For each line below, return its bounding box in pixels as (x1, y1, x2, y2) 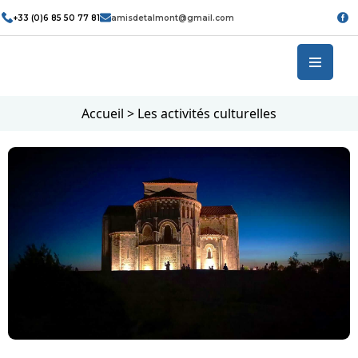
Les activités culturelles (137, 105, 276, 123)
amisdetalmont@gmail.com (111, 12, 235, 23)
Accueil (82, 105, 124, 123)
